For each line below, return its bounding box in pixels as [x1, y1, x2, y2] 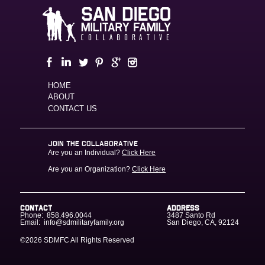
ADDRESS [167, 205, 200, 212]
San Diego [167, 218, 202, 227]
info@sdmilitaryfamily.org [43, 218, 124, 227]
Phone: [20, 211, 43, 220]
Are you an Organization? [48, 165, 132, 174]
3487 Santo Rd [167, 211, 216, 220]
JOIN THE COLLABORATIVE [48, 140, 138, 148]
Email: [20, 218, 40, 227]
